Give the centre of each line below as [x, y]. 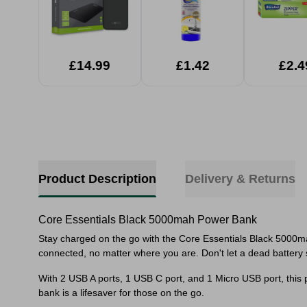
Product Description [97, 179]
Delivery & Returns [240, 179]
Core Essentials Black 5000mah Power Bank [148, 220]
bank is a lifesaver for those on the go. [121, 293]
